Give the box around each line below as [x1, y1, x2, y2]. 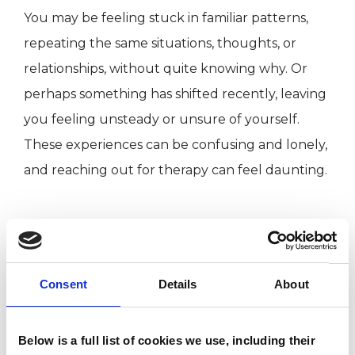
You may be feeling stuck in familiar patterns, [24, 10, 308, 26]
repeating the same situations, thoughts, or [24, 36, 296, 52]
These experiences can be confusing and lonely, [24, 137, 327, 153]
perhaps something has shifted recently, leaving [24, 86, 326, 102]
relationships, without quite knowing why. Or [24, 61, 307, 77]
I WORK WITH [24, 233, 160, 253]
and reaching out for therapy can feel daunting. [24, 162, 327, 178]
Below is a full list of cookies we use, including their [18, 334, 315, 347]
